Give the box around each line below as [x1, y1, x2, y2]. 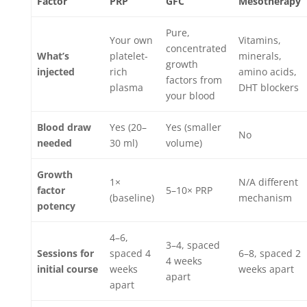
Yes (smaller [166, 121, 221, 134]
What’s [37, 49, 69, 62]
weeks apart [238, 262, 294, 275]
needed [37, 136, 72, 149]
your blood [166, 89, 215, 102]
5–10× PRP [166, 184, 212, 197]
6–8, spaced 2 [238, 247, 301, 260]
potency [37, 199, 75, 212]
